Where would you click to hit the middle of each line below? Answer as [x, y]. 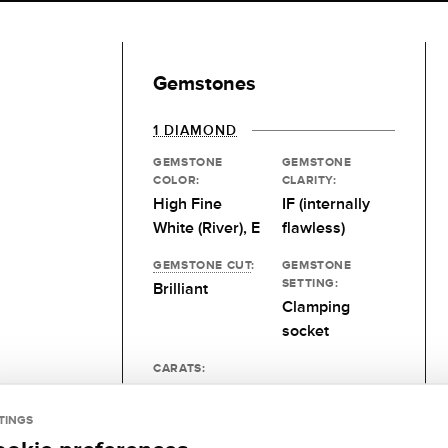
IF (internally [325, 203]
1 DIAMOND [195, 129]
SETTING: [310, 282]
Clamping [315, 306]
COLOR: [176, 179]
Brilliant [181, 288]
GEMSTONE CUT [202, 264]
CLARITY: [309, 179]
